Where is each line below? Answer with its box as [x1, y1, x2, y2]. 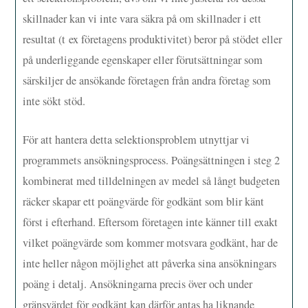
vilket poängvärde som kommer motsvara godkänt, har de [23, 235, 278, 251]
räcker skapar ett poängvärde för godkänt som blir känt [23, 194, 265, 210]
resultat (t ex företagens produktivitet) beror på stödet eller [23, 32, 283, 47]
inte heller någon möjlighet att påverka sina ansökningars [23, 256, 277, 272]
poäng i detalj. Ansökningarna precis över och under [23, 276, 253, 292]
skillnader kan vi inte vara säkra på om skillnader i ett [23, 11, 262, 27]
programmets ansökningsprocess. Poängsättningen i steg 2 [23, 153, 280, 168]
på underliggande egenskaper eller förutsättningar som [23, 52, 263, 68]
